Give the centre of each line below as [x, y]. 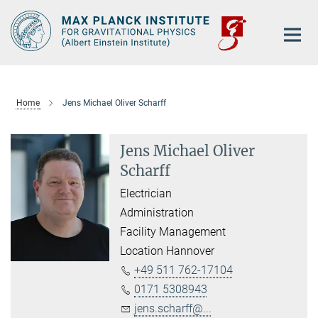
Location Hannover [168, 251]
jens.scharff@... [173, 309]
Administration [157, 213]
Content [23, 32]
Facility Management [173, 232]
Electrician [146, 194]
